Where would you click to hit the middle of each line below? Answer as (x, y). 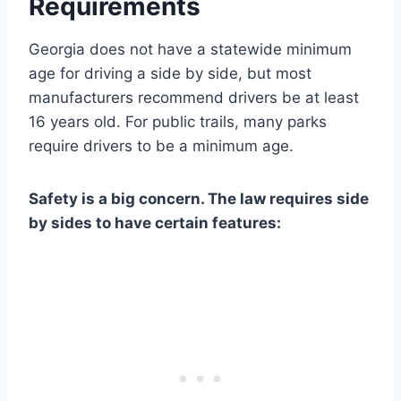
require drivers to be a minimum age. (161, 145)
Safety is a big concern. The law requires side (199, 198)
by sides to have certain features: (155, 222)
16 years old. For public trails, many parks (178, 121)
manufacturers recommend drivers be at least (194, 97)
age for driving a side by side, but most (170, 73)
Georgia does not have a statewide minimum (190, 49)
